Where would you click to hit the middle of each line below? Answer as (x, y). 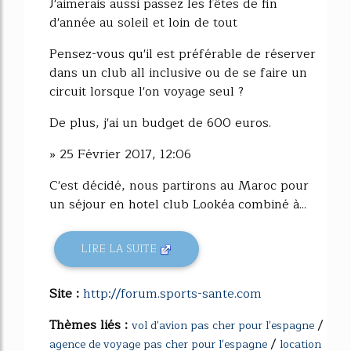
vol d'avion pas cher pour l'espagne (223, 325)
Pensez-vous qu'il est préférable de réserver (183, 54)
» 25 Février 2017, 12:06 (120, 154)
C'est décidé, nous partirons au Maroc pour (179, 185)
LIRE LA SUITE (121, 249)
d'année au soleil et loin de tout (143, 22)
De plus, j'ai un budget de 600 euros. (160, 123)
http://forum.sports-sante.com (172, 293)
